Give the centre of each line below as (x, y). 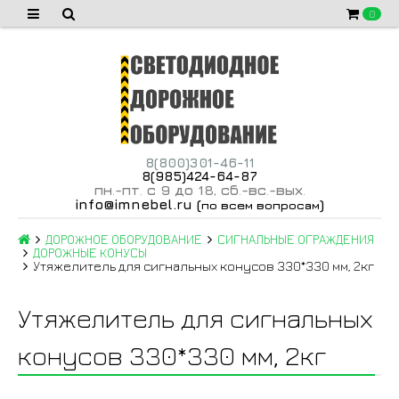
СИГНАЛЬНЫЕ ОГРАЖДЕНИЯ (296, 240)
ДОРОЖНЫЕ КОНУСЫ (90, 253)
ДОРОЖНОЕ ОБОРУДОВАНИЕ (124, 240)
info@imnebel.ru (134, 204)
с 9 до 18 (178, 189)
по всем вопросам (261, 204)
